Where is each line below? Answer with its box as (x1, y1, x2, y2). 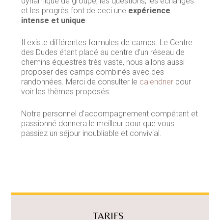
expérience (128, 5, 170, 15)
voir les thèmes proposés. (21, 86, 111, 96)
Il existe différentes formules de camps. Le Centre (21, 37, 192, 47)
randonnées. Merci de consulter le (21, 77, 139, 86)
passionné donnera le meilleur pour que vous (21, 118, 174, 128)
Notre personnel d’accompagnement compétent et (21, 109, 198, 118)
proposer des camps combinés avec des (21, 67, 164, 77)
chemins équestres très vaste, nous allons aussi (21, 57, 185, 67)
